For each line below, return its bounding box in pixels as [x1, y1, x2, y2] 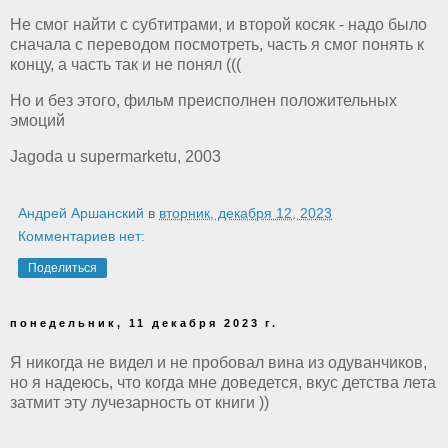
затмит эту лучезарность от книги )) [10, 393, 269, 411]
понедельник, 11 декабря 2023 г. [10, 317, 278, 330]
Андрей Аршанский [18, 205, 144, 222]
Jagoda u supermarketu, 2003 [10, 148, 221, 166]
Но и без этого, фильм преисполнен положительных [10, 92, 397, 110]
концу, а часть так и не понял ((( [10, 56, 241, 74]
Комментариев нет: [18, 228, 145, 245]
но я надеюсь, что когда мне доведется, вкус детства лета [10, 373, 436, 391]
